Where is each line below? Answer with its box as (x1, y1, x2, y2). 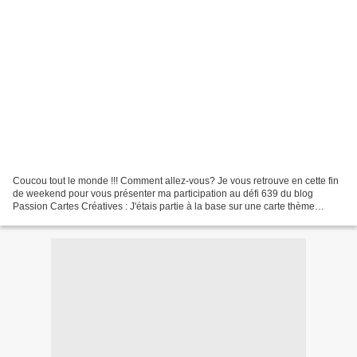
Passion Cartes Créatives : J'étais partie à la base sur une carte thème (13, 200, 315, 212)
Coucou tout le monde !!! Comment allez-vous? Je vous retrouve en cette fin (13, 175, 339, 186)
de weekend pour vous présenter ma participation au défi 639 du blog (13, 187, 313, 199)
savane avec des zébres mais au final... (13, 213, 182, 225)
